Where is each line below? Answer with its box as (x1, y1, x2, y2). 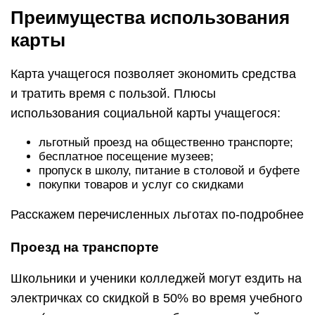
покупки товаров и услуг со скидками (39, 178, 244, 192)
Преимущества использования (11, 7, 290, 29)
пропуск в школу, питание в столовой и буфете (39, 164, 300, 178)
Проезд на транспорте (11, 240, 159, 255)
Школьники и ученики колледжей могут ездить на (11, 271, 302, 286)
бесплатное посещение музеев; (39, 150, 214, 164)
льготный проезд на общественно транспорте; (39, 136, 293, 150)
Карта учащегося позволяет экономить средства (11, 67, 296, 82)
